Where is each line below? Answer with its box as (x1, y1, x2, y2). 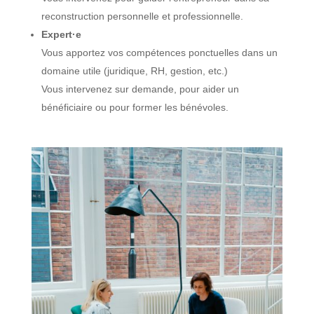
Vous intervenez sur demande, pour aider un (41, 83, 239, 95)
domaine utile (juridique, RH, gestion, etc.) (41, 64, 228, 76)
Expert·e (41, 28, 81, 40)
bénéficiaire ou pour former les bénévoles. (41, 101, 228, 113)
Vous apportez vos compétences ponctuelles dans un (41, 46, 278, 58)
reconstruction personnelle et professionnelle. (41, 10, 243, 22)
